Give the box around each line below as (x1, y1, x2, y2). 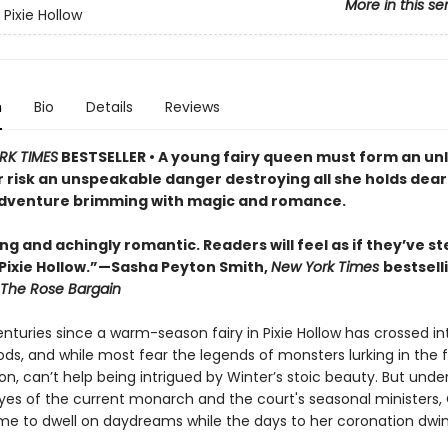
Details (85, 97, 133, 117)
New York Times (270, 257, 383, 277)
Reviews (164, 97, 220, 117)
